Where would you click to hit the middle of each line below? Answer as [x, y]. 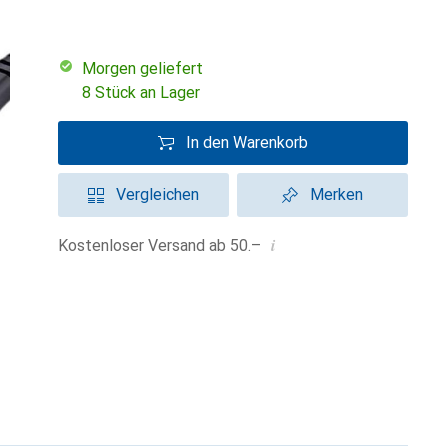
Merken [336, 194]
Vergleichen [157, 194]
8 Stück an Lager [141, 92]
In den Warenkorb [247, 142]
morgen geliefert [149, 68]
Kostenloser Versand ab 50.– [164, 245]
